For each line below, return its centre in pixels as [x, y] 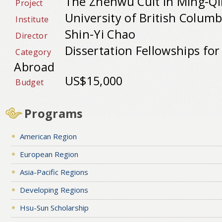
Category [33, 52]
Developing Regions [54, 190]
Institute [32, 19]
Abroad [34, 67]
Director [31, 35]
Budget [30, 82]
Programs [54, 113]
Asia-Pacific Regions [54, 172]
